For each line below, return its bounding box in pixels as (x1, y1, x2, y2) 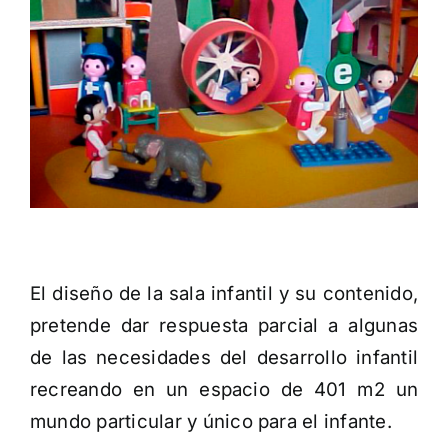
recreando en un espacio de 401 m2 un (30, 378, 418, 402)
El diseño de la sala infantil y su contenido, (30, 282, 418, 306)
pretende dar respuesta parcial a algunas (30, 314, 418, 338)
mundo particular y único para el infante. (30, 410, 392, 434)
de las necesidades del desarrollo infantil (30, 346, 418, 370)
